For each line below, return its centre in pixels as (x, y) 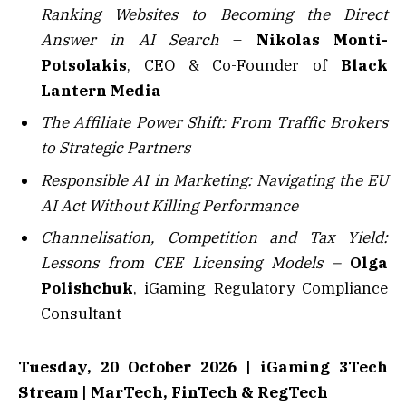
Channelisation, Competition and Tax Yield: (214, 238)
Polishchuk (87, 289)
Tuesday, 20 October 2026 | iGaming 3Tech (203, 367)
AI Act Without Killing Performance (169, 205)
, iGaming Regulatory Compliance (261, 289)
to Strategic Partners (116, 148)
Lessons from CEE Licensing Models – (195, 263)
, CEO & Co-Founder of (234, 65)
